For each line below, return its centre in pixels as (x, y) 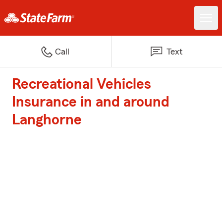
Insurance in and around (91, 102)
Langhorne (47, 120)
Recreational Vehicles (82, 84)
